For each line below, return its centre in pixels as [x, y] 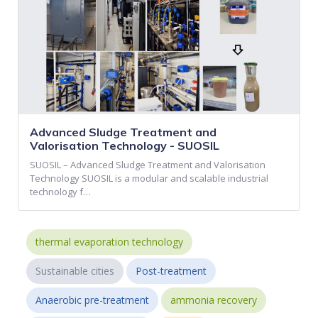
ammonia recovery [214, 300]
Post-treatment [171, 270]
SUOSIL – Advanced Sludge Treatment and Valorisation [148, 165]
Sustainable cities [75, 270]
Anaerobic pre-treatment [93, 300]
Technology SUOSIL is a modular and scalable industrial [149, 179]
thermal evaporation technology [110, 241]
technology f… [61, 192]
